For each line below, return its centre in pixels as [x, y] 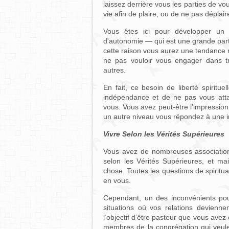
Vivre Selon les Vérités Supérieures [164, 134]
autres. [114, 70]
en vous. [117, 180]
